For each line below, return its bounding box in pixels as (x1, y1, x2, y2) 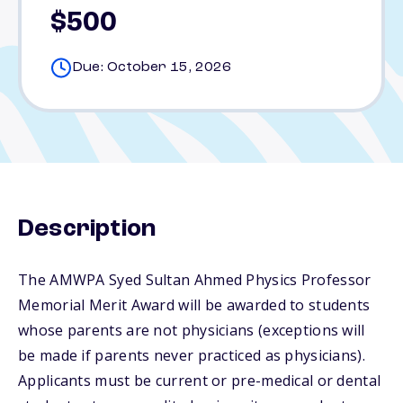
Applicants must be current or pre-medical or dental (18, 371, 381, 390)
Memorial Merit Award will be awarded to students (18, 295, 371, 315)
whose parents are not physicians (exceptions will (18, 320, 365, 340)
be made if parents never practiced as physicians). (18, 345, 365, 365)
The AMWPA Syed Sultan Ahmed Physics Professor (18, 270, 372, 290)
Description (18, 217, 157, 242)
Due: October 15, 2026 (72, 60, 231, 75)
